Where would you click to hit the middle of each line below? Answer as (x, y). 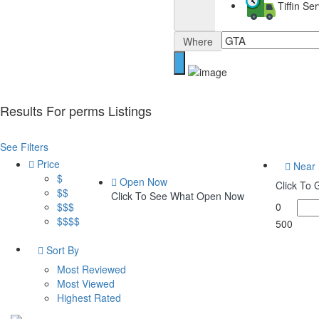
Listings (130, 111)
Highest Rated (89, 298)
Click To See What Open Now (178, 196)
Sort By (61, 250)
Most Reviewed (91, 270)
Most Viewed (86, 284)
